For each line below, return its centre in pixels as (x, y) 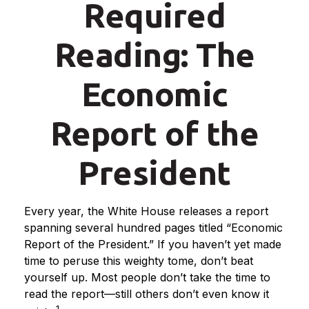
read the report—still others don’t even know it (147, 294)
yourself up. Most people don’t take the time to (147, 277)
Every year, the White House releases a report (146, 211)
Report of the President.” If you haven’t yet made (153, 244)
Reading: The (154, 54)
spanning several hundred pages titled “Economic (153, 228)
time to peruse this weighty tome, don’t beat (139, 261)
